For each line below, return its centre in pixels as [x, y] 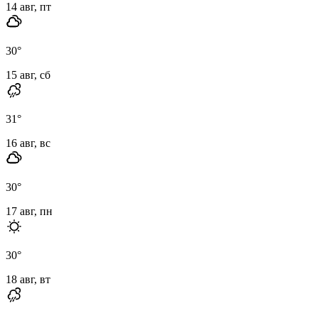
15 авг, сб [28, 75]
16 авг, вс [28, 143]
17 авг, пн [29, 211]
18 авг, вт [28, 279]
